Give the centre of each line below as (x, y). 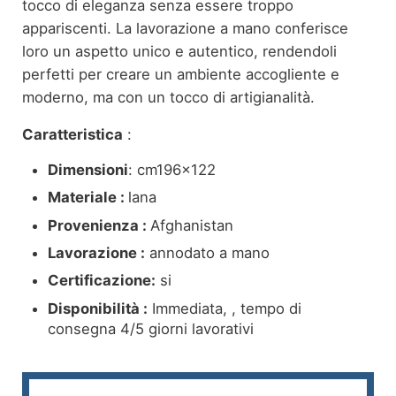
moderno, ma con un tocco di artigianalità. (168, 97)
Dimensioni (88, 169)
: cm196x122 (172, 169)
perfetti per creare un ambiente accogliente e (180, 74)
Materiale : (88, 198)
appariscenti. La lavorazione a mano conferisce (185, 28)
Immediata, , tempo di (225, 308)
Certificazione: (102, 281)
